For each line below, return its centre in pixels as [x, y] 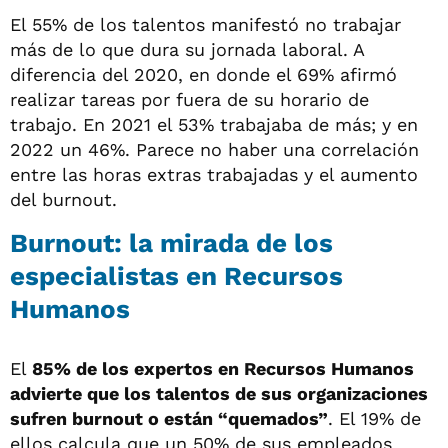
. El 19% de [374, 418]
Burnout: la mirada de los [171, 242]
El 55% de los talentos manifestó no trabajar [205, 24]
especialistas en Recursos [176, 275]
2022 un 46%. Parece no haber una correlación [214, 149]
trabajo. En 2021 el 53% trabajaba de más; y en [214, 124]
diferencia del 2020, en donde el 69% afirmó [203, 74]
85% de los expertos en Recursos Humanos [223, 368]
